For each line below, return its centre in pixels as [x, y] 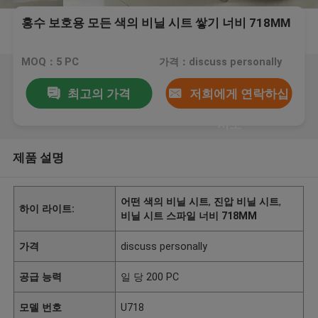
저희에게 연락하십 [239, 93]
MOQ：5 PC [50, 62]
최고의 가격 [99, 93]
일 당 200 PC [150, 276]
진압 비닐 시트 [247, 201]
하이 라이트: [47, 208]
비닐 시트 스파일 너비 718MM [189, 215]
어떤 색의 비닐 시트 [165, 201]
